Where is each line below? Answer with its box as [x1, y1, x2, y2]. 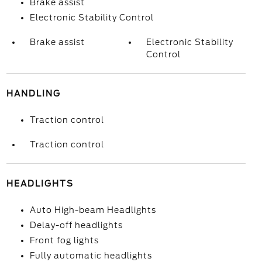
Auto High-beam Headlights [29, 205, 156, 215]
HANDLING [6, 89, 61, 98]
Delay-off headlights [29, 220, 123, 230]
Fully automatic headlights [29, 251, 152, 260]
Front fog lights [29, 236, 99, 245]
